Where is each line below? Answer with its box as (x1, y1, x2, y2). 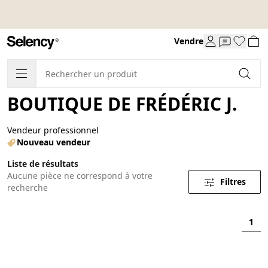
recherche (7, 181, 48, 193)
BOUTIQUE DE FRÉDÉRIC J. (7, 91, 237, 116)
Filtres (220, 175, 246, 187)
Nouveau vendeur (17, 136, 90, 148)
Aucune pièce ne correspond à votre (7, 169, 153, 181)
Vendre (174, 35, 203, 47)
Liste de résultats (7, 157, 78, 169)
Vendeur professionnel (7, 124, 99, 136)
